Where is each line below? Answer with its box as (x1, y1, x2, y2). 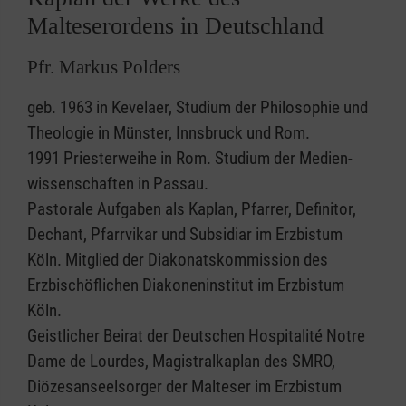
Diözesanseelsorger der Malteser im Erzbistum (27, 376, 342, 398)
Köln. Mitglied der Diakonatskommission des (27, 249, 328, 271)
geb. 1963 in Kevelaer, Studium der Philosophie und (27, 97, 368, 119)
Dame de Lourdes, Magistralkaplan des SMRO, (27, 351, 335, 372)
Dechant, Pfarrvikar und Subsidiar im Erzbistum (27, 224, 343, 246)
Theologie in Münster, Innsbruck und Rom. (27, 122, 314, 144)
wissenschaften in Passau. (27, 173, 212, 195)
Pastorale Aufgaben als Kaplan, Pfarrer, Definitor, (27, 198, 356, 220)
